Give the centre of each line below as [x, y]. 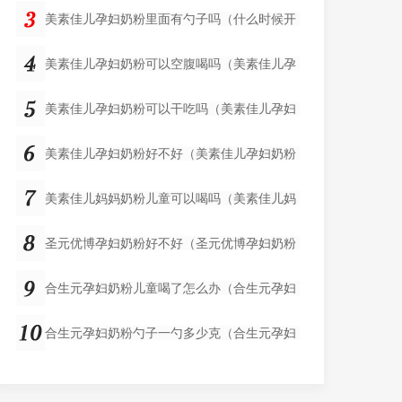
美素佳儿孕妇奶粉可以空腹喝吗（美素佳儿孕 [170, 63]
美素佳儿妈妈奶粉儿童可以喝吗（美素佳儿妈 [170, 198]
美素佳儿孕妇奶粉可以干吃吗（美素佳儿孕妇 [170, 108]
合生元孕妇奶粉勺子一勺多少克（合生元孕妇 [170, 332]
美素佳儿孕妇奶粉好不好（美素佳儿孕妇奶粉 [170, 153]
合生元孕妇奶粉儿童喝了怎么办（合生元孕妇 [170, 288]
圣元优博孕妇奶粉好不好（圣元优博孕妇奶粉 [170, 243]
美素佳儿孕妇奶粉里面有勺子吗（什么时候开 [170, 18]
